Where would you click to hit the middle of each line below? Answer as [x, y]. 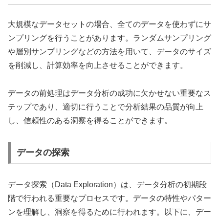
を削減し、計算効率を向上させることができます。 [98, 66]
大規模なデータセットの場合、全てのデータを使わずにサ [109, 24]
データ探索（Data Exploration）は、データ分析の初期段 [107, 185]
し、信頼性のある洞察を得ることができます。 [90, 120]
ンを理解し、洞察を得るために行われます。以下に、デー [109, 212]
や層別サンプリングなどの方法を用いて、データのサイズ [109, 52]
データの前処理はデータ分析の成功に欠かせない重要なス [109, 93]
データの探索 [43, 153]
